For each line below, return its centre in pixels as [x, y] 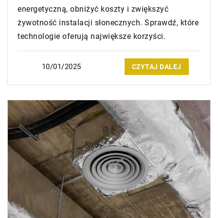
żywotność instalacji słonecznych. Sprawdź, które [108, 23]
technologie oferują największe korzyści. [91, 36]
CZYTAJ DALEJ [156, 67]
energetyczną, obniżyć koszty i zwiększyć [93, 9]
